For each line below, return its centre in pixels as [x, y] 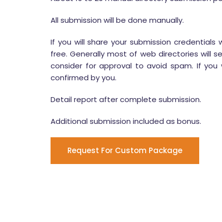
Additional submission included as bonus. [126, 121]
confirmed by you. [83, 78]
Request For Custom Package [125, 150]
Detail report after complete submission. [126, 99]
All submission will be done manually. [117, 20]
